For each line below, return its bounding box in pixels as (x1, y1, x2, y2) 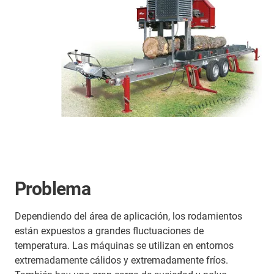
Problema (15, 178, 91, 200)
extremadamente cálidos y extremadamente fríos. (15, 254, 228, 267)
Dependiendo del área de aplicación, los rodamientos (15, 210, 242, 223)
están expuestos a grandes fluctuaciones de (15, 225, 204, 237)
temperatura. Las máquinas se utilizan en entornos (15, 240, 234, 252)
